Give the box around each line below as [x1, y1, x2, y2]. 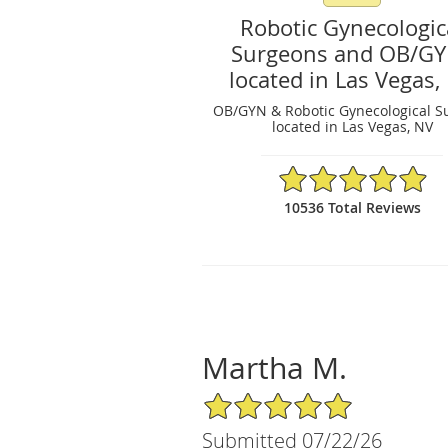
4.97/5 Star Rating [277, 162, 397, 182]
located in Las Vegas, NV [271, 116, 433, 136]
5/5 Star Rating [202, 389, 301, 409]
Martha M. [202, 347, 347, 388]
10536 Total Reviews [283, 197, 421, 217]
